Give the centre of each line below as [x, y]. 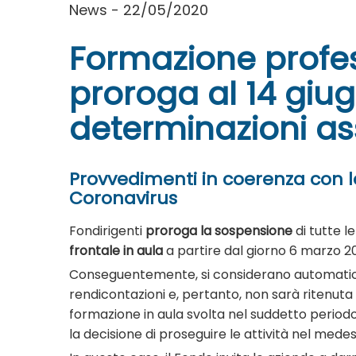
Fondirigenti [107, 230]
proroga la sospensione [221, 230]
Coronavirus [123, 198]
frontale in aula [116, 250]
